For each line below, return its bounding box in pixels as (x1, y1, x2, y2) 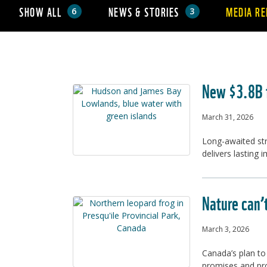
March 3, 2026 (202, 224, 249, 234)
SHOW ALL (19, 3, 61, 20)
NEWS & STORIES (108, 3, 179, 20)
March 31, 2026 (202, 112, 253, 122)
